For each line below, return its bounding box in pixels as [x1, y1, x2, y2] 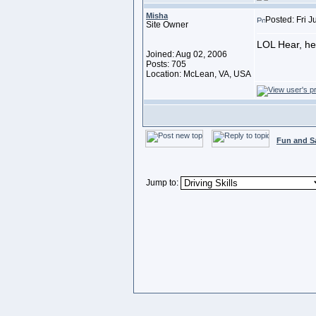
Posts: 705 [146, 59, 186, 69]
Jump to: [144, 178, 181, 188]
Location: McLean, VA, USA [146, 69, 251, 79]
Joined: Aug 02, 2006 [146, 49, 227, 59]
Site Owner [146, 20, 188, 30]
